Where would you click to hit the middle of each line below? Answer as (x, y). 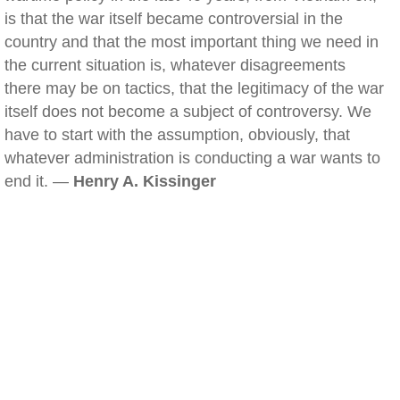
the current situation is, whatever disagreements (175, 65)
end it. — (39, 181)
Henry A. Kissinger (145, 181)
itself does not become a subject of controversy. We (188, 112)
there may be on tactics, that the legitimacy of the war (194, 88)
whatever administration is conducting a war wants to (192, 158)
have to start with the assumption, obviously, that (177, 135)
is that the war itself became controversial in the (174, 19)
